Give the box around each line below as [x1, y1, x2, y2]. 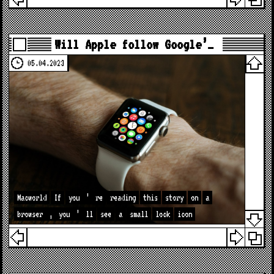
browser [17, 209, 43, 219]
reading [110, 192, 136, 202]
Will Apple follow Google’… [54, 37, 213, 53]
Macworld [17, 192, 47, 202]
